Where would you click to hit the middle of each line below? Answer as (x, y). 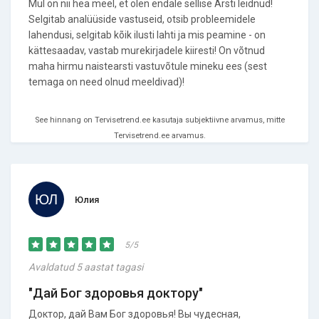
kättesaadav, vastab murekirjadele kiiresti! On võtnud (147, 51)
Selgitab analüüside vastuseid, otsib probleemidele (142, 19)
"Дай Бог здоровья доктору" (116, 293)
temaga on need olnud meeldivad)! (106, 82)
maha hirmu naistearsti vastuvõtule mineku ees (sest (148, 66)
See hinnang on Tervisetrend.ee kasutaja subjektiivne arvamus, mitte (159, 120)
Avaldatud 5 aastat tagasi (86, 267)
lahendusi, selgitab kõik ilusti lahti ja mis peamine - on (147, 35)
